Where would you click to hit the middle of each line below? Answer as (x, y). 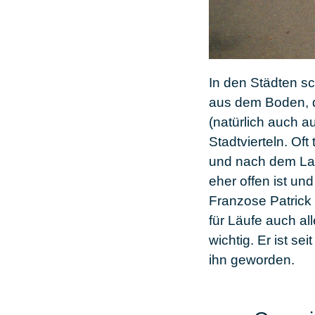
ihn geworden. (252, 260)
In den (230, 83)
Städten (274, 83)
